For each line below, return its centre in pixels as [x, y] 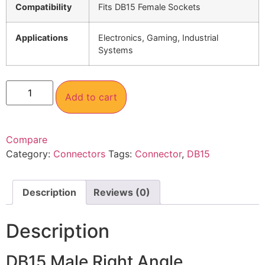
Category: [30, 154]
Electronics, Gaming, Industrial [158, 38]
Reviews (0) [122, 193]
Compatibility [43, 7]
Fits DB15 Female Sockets [149, 7]
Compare [27, 140]
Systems [116, 50]
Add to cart [91, 97]
